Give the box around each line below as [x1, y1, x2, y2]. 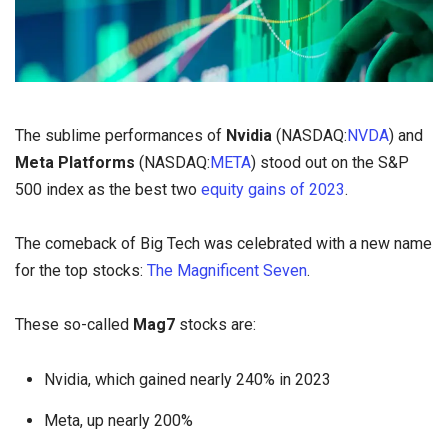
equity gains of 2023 [201, 180, 345, 199]
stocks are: [175, 315, 256, 335]
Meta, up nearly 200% [43, 410, 193, 430]
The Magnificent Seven [147, 261, 307, 281]
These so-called [15, 315, 133, 335]
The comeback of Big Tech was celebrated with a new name [15, 234, 432, 254]
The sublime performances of [15, 126, 226, 145]
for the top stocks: [15, 261, 147, 281]
